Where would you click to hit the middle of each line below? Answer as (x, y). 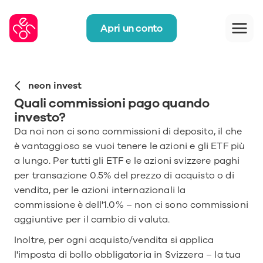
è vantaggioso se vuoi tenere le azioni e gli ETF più (130, 146)
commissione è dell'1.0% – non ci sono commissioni (131, 205)
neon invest (55, 85)
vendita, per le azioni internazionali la (100, 190)
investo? (40, 117)
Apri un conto (131, 28)
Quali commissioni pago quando (112, 103)
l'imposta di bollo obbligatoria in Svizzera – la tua (128, 255)
